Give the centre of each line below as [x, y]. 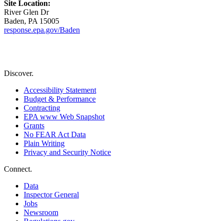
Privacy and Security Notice [67, 152]
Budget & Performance [60, 99]
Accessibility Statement [60, 90]
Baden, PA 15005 [32, 21]
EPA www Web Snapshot [64, 116]
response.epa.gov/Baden [42, 30]
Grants [34, 125]
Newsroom [41, 212]
